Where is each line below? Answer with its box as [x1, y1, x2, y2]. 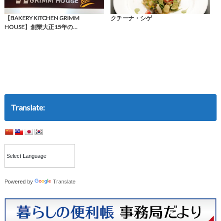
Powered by [4, 178, 35, 184]
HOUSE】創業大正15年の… [4, 23, 77, 31]
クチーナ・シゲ [110, 14, 152, 22]
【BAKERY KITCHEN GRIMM [4, 14, 79, 22]
